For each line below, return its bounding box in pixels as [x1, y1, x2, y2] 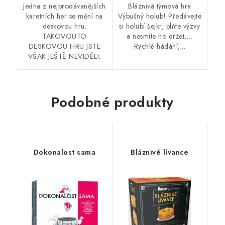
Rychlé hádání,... [134, 41, 185, 51]
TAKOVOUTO [42, 31, 87, 41]
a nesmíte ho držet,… [127, 31, 193, 41]
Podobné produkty [51, 91, 174, 113]
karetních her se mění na [26, 11, 103, 21]
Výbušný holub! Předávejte [118, 11, 201, 21]
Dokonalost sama [33, 147, 95, 157]
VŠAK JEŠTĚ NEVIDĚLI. [28, 51, 101, 61]
